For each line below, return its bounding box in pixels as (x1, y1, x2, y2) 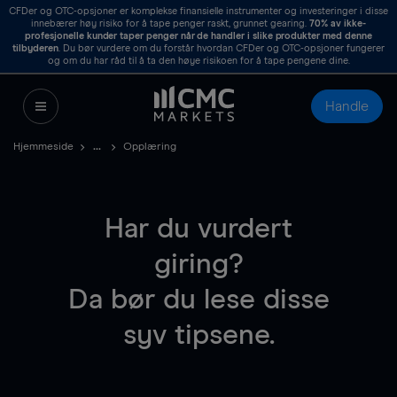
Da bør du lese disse (67, 286, 330, 315)
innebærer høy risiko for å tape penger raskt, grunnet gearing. (31, 19, 310, 28)
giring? (153, 251, 244, 279)
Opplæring (123, 142, 176, 152)
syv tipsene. (122, 322, 275, 350)
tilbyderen (12, 43, 58, 53)
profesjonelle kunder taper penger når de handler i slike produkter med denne (25, 31, 372, 41)
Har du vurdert (105, 215, 292, 244)
